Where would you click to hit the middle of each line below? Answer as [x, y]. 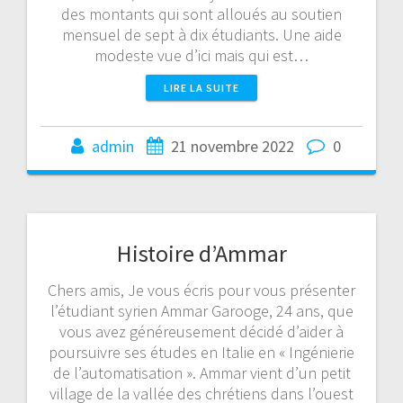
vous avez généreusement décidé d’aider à [201, 331]
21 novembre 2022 [233, 146]
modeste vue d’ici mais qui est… [201, 55]
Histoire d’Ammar [201, 253]
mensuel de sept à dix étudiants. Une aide [201, 34]
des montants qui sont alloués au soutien [201, 13]
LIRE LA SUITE [201, 87]
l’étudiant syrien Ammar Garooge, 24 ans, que [201, 310]
